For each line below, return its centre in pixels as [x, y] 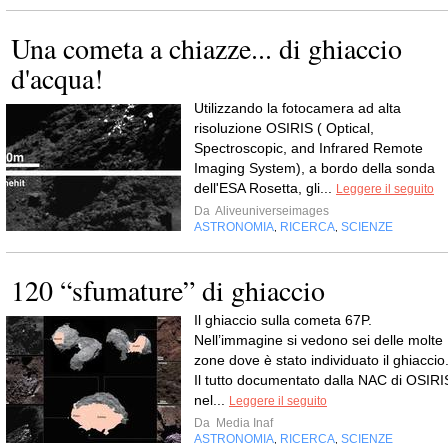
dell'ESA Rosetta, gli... [265, 187]
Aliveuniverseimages [271, 210]
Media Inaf [243, 422]
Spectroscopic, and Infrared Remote [308, 147]
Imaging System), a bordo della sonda [314, 167]
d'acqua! [57, 77]
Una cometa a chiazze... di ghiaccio [206, 47]
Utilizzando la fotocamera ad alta [297, 107]
